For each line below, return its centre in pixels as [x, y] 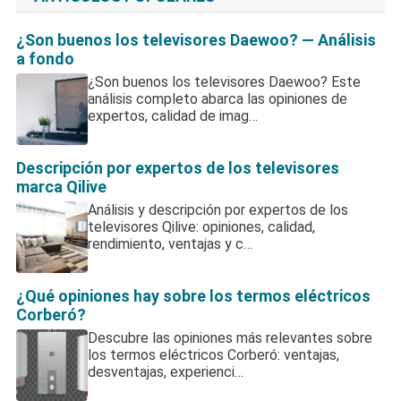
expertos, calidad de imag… [172, 115]
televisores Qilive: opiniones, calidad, [201, 226]
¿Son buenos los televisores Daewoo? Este [224, 81]
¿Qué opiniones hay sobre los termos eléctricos [193, 295]
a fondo [45, 58]
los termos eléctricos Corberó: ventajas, [213, 354]
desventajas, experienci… [165, 371]
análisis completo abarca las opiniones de [217, 98]
